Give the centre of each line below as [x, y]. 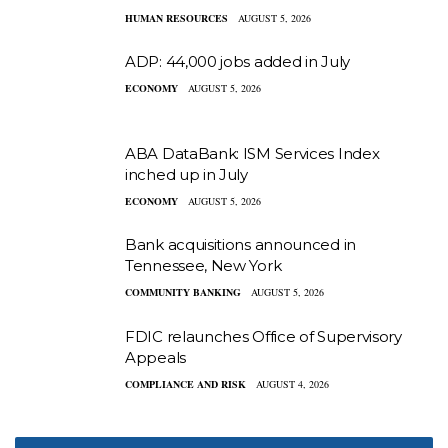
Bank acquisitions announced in [240, 245]
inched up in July [186, 174]
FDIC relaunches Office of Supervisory [263, 336]
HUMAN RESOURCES [176, 17]
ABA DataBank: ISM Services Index [252, 153]
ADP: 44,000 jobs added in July [237, 62]
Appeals [155, 357]
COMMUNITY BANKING [183, 292]
